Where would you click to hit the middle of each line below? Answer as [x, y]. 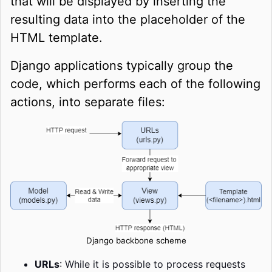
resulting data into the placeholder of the [128, 19]
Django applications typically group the [122, 65]
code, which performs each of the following [135, 83]
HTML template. [56, 37]
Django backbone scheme [136, 240]
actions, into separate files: [88, 102]
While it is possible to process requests [155, 264]
